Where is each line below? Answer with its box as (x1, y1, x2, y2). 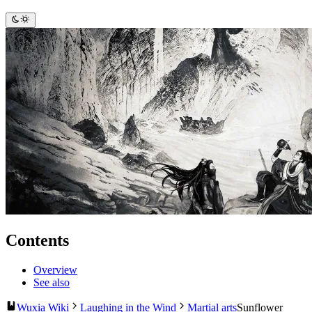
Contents (6, 231, 69, 249)
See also (33, 276, 70, 288)
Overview (33, 263, 77, 276)
